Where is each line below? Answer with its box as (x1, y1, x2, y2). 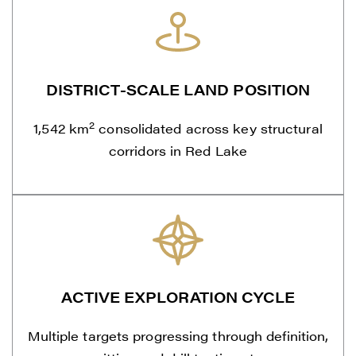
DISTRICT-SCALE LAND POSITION (45, 79, 311, 99)
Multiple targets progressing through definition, (27, 327, 329, 345)
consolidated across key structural (95, 119, 323, 137)
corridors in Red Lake (108, 141, 248, 160)
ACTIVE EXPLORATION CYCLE (60, 287, 296, 307)
